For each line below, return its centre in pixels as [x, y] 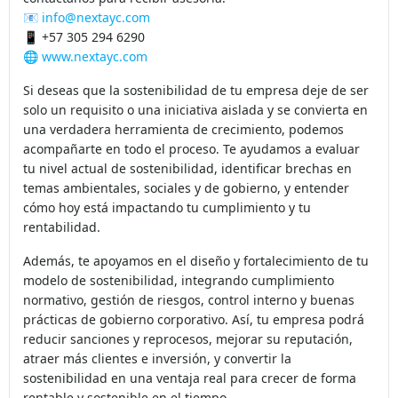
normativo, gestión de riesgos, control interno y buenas [189, 312]
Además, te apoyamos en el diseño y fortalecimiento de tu [196, 273]
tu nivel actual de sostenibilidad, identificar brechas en [187, 180]
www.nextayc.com [95, 68]
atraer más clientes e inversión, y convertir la [157, 370]
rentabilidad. [62, 239]
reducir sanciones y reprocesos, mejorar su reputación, [188, 351]
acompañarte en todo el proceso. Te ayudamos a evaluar [191, 161]
